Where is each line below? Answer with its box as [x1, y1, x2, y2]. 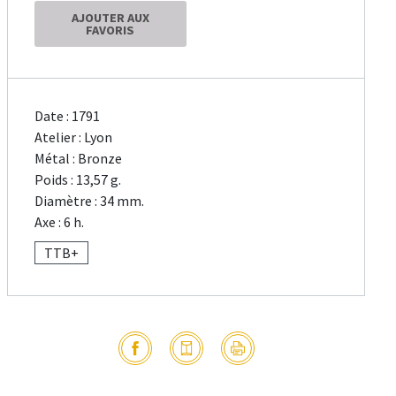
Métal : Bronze [34, 149, 123, 168]
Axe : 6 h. [34, 213, 85, 232]
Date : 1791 [34, 107, 101, 126]
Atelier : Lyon [34, 128, 113, 147]
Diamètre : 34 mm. [34, 192, 145, 210]
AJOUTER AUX [71, 10, 149, 27]
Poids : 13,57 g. [34, 171, 122, 189]
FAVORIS [86, 22, 135, 39]
